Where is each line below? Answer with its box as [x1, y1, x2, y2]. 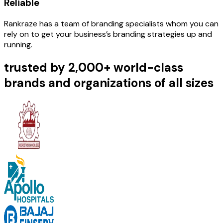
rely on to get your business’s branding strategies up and [4, 28, 212, 39]
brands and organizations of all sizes [4, 75, 214, 91]
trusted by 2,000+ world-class [4, 59, 183, 75]
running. [4, 39, 32, 50]
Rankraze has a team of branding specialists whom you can [4, 18, 219, 29]
